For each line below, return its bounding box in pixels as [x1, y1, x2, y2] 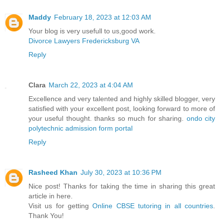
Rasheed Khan [28, 168, 78, 176]
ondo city [186, 114, 216, 123]
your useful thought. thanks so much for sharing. [28, 114, 187, 123]
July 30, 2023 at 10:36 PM [81, 168, 162, 176]
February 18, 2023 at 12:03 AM [54, 13, 151, 22]
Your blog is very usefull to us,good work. [28, 27, 156, 35]
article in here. [28, 192, 73, 200]
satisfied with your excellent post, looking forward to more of [28, 105, 215, 113]
